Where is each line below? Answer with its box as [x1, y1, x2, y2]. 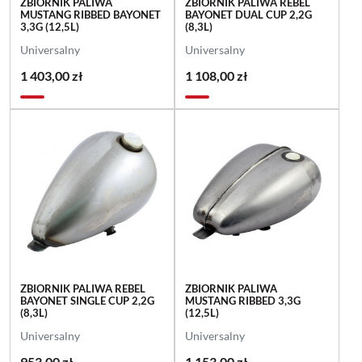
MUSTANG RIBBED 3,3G [184, 293, 301, 307]
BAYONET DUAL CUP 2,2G [184, 7, 312, 21]
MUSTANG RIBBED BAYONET [20, 7, 161, 21]
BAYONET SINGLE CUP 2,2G [20, 293, 154, 307]
